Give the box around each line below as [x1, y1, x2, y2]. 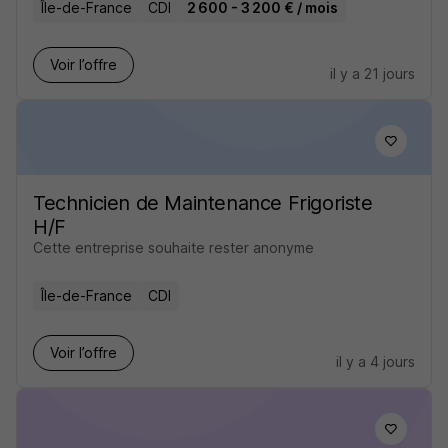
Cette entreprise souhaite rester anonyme [33, 239, 314, 256]
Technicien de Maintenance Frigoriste [33, 191, 373, 215]
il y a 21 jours [330, 65, 415, 82]
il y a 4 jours [336, 353, 415, 370]
